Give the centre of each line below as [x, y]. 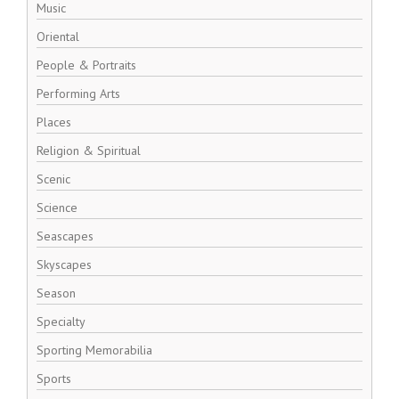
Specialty [61, 322]
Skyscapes [64, 265]
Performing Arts [78, 94]
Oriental [58, 37]
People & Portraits [86, 65]
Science [57, 208]
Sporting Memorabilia [94, 350]
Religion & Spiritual [89, 151]
